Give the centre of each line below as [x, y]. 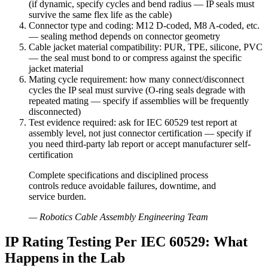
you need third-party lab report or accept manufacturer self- [140, 144]
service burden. [57, 196]
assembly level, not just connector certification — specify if [140, 133]
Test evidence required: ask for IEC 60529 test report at [133, 122]
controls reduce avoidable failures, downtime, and [122, 185]
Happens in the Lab [65, 258]
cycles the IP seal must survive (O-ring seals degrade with [137, 90]
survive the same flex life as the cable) [100, 14]
